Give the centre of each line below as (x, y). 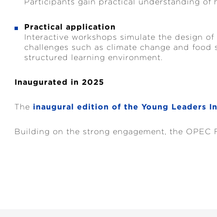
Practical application (70, 27)
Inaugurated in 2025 (59, 82)
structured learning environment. (93, 57)
